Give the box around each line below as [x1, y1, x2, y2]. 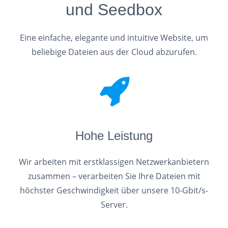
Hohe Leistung [75, 129, 153, 142]
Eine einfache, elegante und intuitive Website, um [20, 32, 208, 43]
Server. [100, 199, 128, 210]
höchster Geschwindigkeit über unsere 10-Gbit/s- [20, 185, 208, 196]
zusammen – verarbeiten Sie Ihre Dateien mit [27, 170, 201, 182]
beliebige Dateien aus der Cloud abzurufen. [31, 46, 197, 58]
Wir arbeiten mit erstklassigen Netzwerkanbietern [19, 156, 209, 167]
